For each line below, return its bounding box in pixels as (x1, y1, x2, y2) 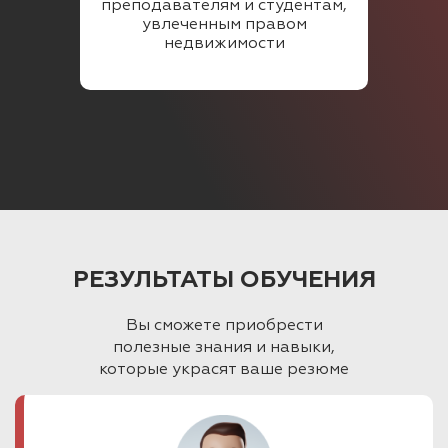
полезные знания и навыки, (113, 340, 335, 357)
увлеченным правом (141, 17, 307, 34)
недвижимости (163, 36, 285, 53)
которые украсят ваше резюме (99, 362, 349, 379)
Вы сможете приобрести (125, 318, 323, 335)
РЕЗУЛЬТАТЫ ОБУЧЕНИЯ (72, 268, 376, 293)
